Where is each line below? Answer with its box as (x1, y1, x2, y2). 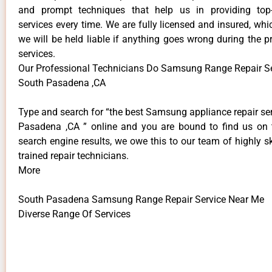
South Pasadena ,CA (18, 77, 106, 89)
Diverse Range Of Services (18, 208, 131, 220)
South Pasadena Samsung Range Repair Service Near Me (18, 194, 264, 206)
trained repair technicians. (18, 150, 129, 162)
